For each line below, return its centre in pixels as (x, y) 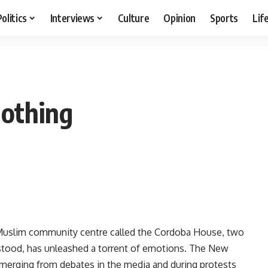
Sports (224, 18)
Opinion (180, 18)
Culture (133, 18)
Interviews (72, 18)
